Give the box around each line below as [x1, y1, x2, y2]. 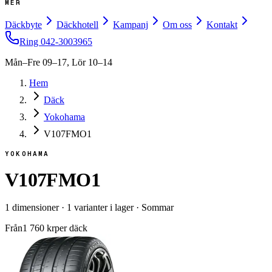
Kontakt [206, 19, 237, 30]
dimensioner [10, 202, 59, 212]
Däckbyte [5, 19, 42, 30]
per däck [55, 222, 87, 233]
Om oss [163, 19, 192, 30]
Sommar [141, 202, 174, 212]
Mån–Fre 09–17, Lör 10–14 [5, 57, 112, 67]
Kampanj [113, 19, 148, 30]
